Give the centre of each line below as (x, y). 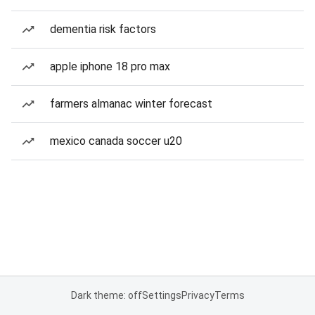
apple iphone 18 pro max (110, 66)
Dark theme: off (106, 295)
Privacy (198, 295)
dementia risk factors (103, 29)
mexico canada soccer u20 (116, 141)
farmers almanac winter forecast (131, 104)
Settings (161, 295)
